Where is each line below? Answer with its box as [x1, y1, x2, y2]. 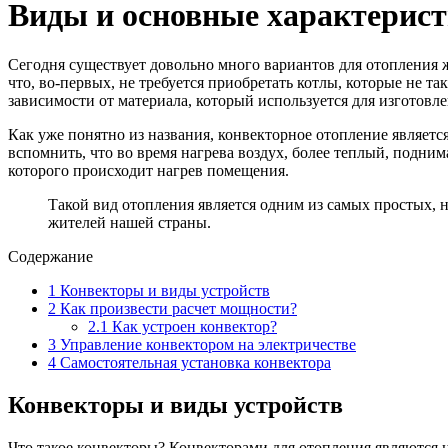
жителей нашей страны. [48, 213, 211, 231]
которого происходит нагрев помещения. [8, 161, 289, 179]
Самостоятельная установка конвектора [56, 353, 331, 371]
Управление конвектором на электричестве [56, 335, 356, 353]
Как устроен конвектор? [108, 317, 277, 335]
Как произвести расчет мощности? [56, 299, 297, 317]
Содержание [8, 247, 93, 265]
